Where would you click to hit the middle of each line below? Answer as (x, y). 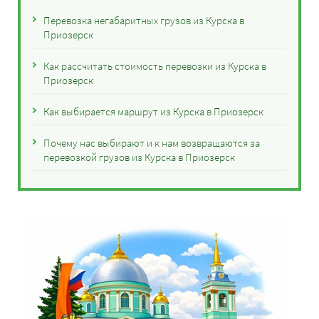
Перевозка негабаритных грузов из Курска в (144, 20)
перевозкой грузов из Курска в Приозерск (139, 157)
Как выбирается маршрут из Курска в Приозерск (153, 111)
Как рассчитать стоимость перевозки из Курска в (155, 66)
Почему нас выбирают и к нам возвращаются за (152, 143)
